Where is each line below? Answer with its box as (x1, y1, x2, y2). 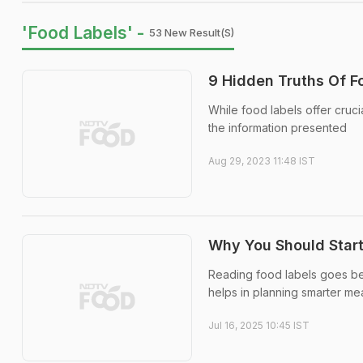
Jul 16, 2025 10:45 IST (208, 318, 310, 331)
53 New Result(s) (149, 26, 234, 39)
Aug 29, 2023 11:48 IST (208, 155, 315, 167)
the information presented (208, 121, 347, 135)
